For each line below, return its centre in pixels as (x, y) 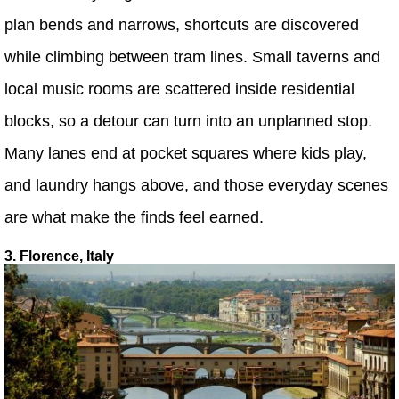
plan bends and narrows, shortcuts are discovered (182, 25)
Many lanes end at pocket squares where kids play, (186, 154)
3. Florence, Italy (59, 256)
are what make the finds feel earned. (134, 218)
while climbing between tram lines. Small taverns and (192, 57)
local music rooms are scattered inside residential (179, 90)
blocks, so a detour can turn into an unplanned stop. (188, 122)
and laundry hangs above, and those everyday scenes (196, 186)
